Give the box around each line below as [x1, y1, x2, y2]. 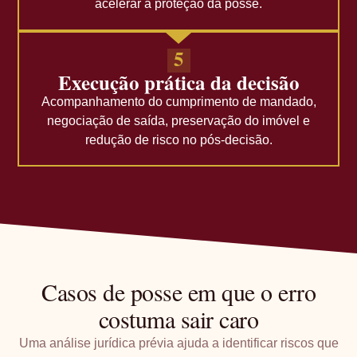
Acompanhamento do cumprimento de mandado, [41, 94, 316, 108]
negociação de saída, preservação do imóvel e [47, 113, 310, 127]
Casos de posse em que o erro [41, 276, 316, 308]
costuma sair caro [98, 303, 259, 335]
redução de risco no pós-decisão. [84, 132, 273, 147]
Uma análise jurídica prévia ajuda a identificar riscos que [18, 336, 339, 351]
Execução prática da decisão [57, 67, 300, 97]
